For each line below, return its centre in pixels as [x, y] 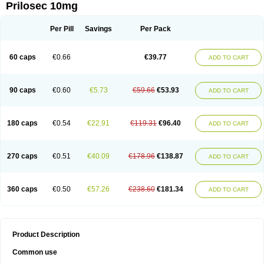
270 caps [22, 156]
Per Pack [156, 29]
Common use [35, 252]
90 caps [22, 90]
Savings [98, 29]
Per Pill [62, 29]
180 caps [22, 123]
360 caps [22, 189]
